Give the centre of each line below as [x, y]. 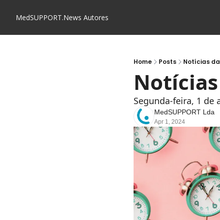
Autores [96, 17]
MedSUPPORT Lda [184, 112]
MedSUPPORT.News [49, 17]
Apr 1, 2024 [170, 122]
